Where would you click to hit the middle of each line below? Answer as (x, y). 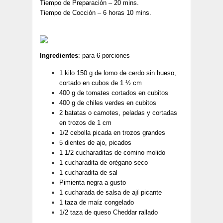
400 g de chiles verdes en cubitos (108, 103)
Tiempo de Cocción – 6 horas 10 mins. (96, 13)
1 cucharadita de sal (88, 173)
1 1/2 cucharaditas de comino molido (112, 153)
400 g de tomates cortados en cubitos (114, 93)
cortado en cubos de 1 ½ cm (101, 83)
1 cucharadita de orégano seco (104, 163)
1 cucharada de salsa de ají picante (111, 193)
